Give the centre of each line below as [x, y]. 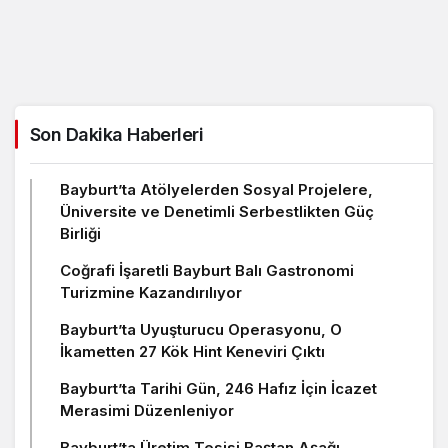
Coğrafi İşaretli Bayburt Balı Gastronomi [207, 270]
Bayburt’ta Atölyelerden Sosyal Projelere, [216, 189]
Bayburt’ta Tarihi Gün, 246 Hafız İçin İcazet [218, 388]
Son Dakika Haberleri [117, 134]
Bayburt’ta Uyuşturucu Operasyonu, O [201, 329]
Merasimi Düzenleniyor [147, 410]
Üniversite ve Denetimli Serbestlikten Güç [217, 211]
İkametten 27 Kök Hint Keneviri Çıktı [192, 351]
